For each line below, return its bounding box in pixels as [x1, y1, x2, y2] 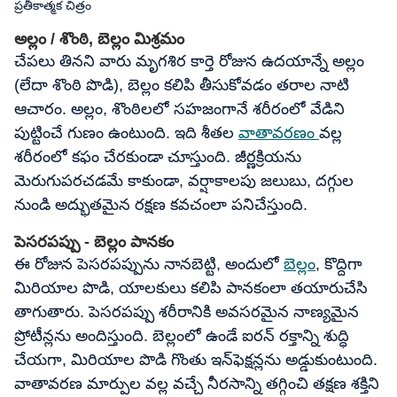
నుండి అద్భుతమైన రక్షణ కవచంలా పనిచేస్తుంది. [14, 196, 307, 214]
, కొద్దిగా [315, 255, 362, 273]
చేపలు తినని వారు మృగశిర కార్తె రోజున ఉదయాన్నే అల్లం [14, 52, 364, 70]
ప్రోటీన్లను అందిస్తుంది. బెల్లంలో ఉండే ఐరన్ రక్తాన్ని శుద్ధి [14, 327, 349, 345]
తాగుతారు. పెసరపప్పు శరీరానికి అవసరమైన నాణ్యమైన [14, 303, 359, 321]
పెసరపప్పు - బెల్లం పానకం [14, 233, 174, 251]
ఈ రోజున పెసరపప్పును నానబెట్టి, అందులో [14, 255, 284, 273]
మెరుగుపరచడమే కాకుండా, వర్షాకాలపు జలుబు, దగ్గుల [14, 172, 354, 190]
